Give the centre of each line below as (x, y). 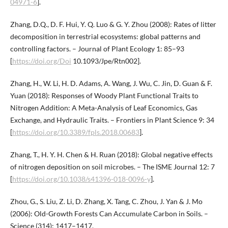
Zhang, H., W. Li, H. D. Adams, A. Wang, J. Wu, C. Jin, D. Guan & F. (111, 83)
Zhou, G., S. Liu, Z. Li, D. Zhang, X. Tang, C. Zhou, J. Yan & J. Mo (106, 202)
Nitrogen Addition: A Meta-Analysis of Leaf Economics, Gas (104, 108)
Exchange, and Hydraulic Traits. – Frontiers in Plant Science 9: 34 (112, 120)
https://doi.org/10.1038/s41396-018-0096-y (81, 179)
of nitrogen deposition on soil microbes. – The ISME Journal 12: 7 (112, 167)
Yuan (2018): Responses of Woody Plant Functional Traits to (104, 96)
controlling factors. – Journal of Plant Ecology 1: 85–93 (97, 49)
